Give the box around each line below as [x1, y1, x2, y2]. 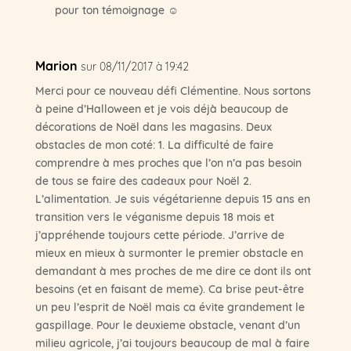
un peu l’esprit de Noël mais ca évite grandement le [34, 299, 305, 315]
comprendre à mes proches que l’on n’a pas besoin [34, 154, 302, 171]
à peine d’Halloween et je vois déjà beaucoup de [34, 100, 288, 117]
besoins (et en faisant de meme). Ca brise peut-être [34, 280, 304, 297]
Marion [34, 56, 78, 75]
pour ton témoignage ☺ [54, 2, 179, 18]
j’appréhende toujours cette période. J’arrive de [34, 226, 284, 243]
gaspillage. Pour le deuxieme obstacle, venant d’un [34, 317, 300, 333]
